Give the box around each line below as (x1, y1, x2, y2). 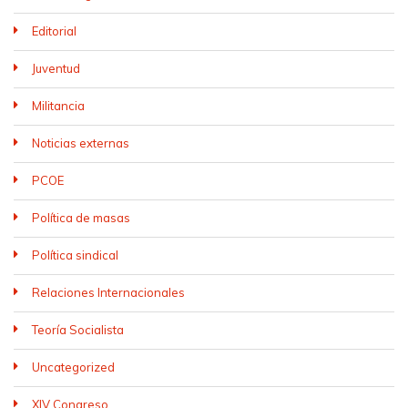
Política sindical (32, 248, 118, 262)
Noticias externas (32, 136, 129, 150)
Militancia (32, 98, 85, 113)
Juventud (32, 61, 80, 76)
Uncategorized (32, 360, 115, 374)
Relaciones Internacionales (32, 285, 185, 300)
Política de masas (32, 210, 130, 225)
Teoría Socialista (32, 322, 124, 337)
